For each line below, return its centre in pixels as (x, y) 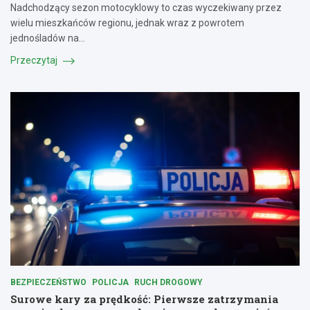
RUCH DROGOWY (168, 282)
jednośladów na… (48, 38)
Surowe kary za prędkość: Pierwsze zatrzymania (144, 299)
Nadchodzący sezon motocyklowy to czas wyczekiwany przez (146, 7)
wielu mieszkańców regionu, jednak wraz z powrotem (127, 22)
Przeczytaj (35, 60)
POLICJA (110, 282)
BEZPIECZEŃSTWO (48, 282)
